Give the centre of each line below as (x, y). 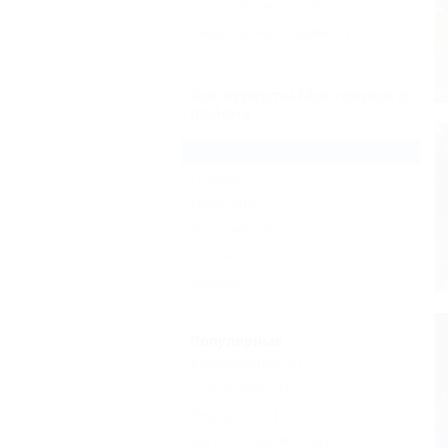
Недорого (223, 415)
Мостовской (232, 152)
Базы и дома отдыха (259, 31)
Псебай (215, 178)
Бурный (215, 282)
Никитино (223, 204)
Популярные (236, 341)
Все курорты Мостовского (298, 95)
